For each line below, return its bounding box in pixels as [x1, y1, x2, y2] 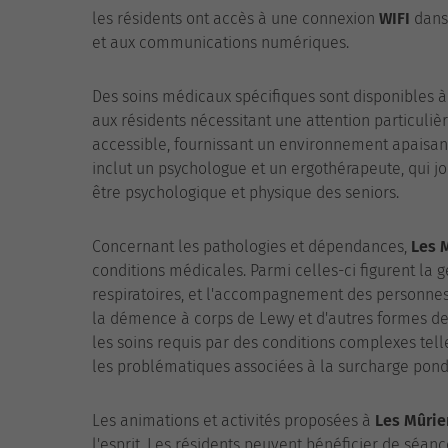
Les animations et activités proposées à [92, 411, 375, 430]
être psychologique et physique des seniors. [92, 183, 399, 202]
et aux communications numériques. [92, 33, 349, 52]
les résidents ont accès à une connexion [92, 9, 379, 28]
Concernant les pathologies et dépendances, [92, 237, 411, 256]
